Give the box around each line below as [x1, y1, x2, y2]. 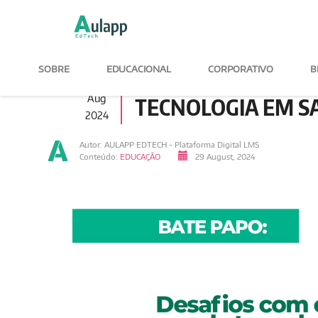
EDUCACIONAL [106, 63, 171, 75]
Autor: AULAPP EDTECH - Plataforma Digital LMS [79, 140, 259, 149]
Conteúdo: [79, 152, 120, 161]
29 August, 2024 [193, 152, 256, 161]
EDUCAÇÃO [120, 152, 160, 161]
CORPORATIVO [208, 63, 273, 75]
